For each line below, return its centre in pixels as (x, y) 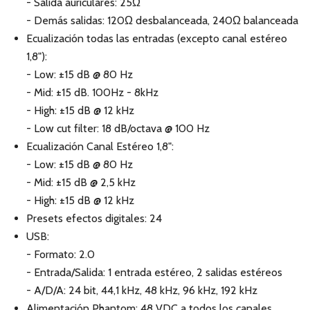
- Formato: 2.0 (61, 254)
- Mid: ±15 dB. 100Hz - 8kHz (92, 92)
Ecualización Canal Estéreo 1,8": (100, 146)
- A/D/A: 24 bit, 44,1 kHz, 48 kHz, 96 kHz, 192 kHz (142, 290)
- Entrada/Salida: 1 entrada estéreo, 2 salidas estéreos (154, 272)
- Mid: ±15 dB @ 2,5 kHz (81, 182)
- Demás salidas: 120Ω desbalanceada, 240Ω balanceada (162, 20)
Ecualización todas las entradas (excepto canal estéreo (157, 38)
